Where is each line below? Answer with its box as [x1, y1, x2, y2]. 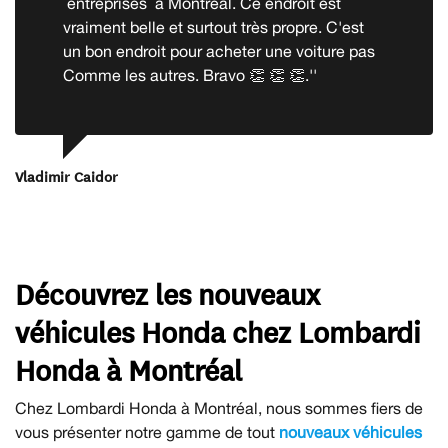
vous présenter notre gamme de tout [15, 423, 279, 442]
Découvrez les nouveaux [15, 272, 320, 315]
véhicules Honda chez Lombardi [15, 310, 420, 353]
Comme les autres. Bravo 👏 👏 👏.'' [63, 66, 317, 85]
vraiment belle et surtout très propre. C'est [63, 18, 364, 37]
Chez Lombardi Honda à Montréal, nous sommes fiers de [15, 399, 423, 418]
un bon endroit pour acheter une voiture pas [63, 42, 375, 61]
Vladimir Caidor [15, 166, 118, 187]
